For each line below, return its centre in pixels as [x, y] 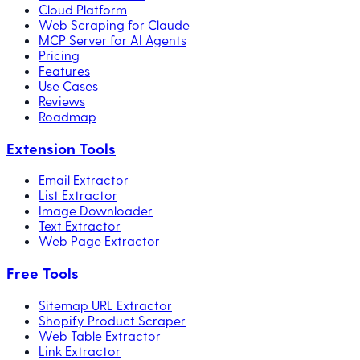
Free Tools [43, 272]
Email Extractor [84, 180]
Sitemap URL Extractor [105, 305]
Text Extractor [80, 226]
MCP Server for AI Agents [112, 39]
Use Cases [68, 85]
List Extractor [78, 195]
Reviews [62, 100]
